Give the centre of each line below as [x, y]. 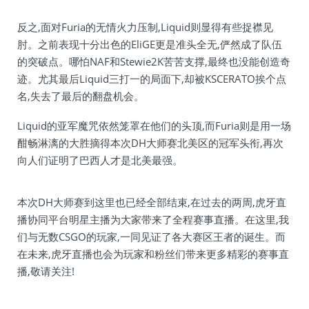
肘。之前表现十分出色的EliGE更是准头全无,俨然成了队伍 [150, 44]
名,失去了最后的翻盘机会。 [81, 96]
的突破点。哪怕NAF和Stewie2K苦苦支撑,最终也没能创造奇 [154, 61]
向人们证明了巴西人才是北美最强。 [100, 160]
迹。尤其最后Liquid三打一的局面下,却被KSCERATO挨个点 [152, 79]
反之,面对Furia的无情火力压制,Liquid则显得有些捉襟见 [145, 27]
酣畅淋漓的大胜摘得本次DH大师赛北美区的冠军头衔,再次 [150, 143]
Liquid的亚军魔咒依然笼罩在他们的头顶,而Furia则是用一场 [154, 126]
